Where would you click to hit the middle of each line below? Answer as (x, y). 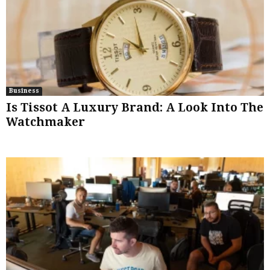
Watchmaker (46, 122)
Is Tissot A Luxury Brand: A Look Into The (135, 108)
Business (24, 91)
